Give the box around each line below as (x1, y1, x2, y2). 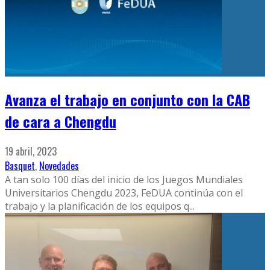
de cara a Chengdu (5, 110, 116, 133)
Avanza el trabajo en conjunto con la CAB (5, 89, 250, 111)
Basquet (5, 159, 35, 174)
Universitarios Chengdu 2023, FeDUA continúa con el (5, 186, 243, 200)
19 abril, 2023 (5, 144, 57, 159)
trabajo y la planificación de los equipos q (5, 199, 189, 213)
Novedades (39, 159, 79, 174)
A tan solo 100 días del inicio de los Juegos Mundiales (5, 173, 243, 187)
